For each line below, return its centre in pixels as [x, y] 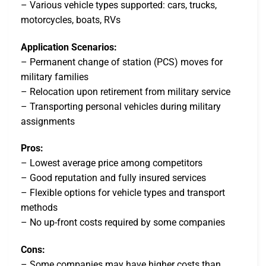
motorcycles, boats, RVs [71, 20]
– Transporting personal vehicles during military [121, 106]
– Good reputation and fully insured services [113, 178]
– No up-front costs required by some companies [123, 223]
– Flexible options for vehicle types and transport [123, 193]
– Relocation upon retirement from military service [126, 91]
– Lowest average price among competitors [112, 163]
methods [39, 208]
